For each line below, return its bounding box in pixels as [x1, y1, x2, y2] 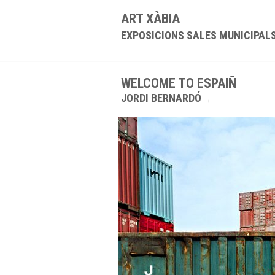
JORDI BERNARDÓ [121, 91, 201, 104]
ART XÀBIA [121, 11, 180, 26]
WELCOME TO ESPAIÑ [121, 76, 236, 91]
